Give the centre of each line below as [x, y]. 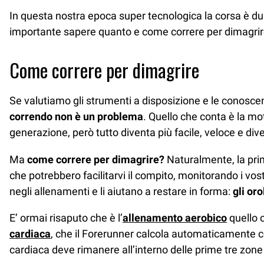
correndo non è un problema [76, 117]
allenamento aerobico [175, 217]
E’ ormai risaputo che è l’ [66, 217]
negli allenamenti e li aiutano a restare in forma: [121, 191]
